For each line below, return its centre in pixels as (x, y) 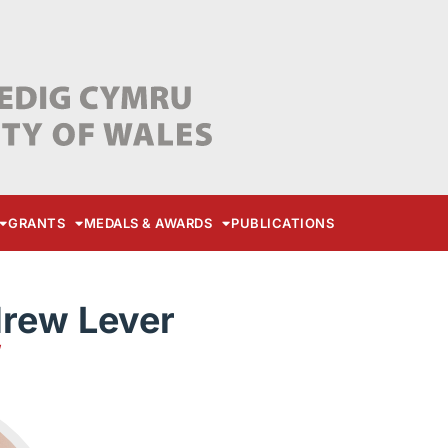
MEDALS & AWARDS (148, 223)
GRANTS (37, 223)
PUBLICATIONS (283, 223)
